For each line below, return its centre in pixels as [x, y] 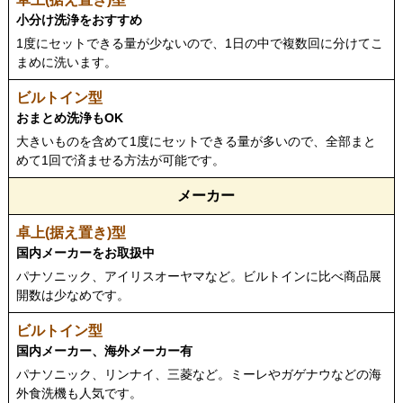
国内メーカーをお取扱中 [85, 253]
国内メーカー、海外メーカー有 [104, 351]
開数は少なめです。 [73, 296]
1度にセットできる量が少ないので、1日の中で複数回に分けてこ [200, 44]
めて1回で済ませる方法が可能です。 [121, 161]
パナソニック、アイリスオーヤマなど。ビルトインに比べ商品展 [199, 277]
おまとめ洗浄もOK [70, 118]
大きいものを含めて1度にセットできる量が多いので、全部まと [196, 142]
